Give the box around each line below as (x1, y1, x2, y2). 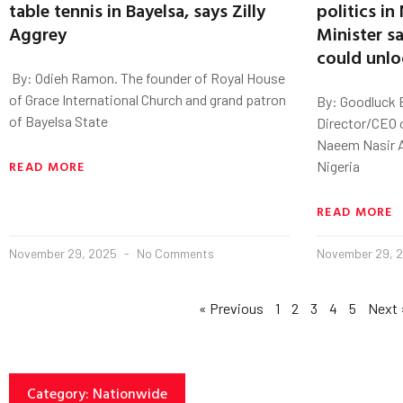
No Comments (134, 246, 214, 262)
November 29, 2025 (9, 246, 120, 262)
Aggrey (9, 20, 67, 48)
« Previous (198, 300, 264, 318)
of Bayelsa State (9, 112, 108, 130)
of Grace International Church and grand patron (9, 91, 286, 109)
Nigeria (317, 157, 360, 175)
